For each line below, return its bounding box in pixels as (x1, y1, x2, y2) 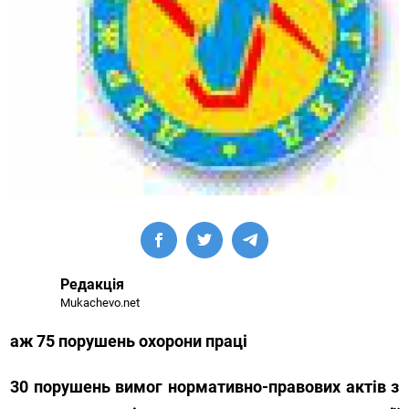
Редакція (60, 275, 125, 293)
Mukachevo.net (60, 295, 141, 309)
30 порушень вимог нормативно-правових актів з (10, 376, 400, 396)
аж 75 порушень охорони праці (10, 330, 248, 351)
